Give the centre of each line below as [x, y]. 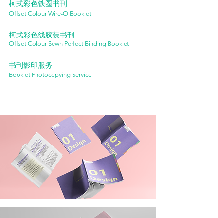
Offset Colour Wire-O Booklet [50, 14]
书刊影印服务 [31, 65]
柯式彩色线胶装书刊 [42, 35]
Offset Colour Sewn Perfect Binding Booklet [69, 44]
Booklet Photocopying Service [50, 75]
